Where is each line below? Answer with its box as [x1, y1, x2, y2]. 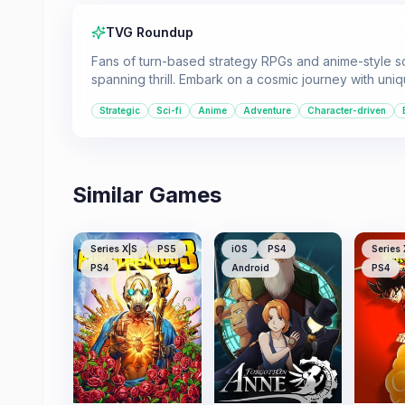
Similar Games [72, 182, 221, 208]
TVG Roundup [106, 24, 193, 40]
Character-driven [307, 105, 386, 116]
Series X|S [90, 243, 137, 254]
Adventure [243, 105, 291, 116]
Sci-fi [156, 105, 182, 116]
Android [231, 262, 269, 273]
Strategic [99, 105, 140, 116]
